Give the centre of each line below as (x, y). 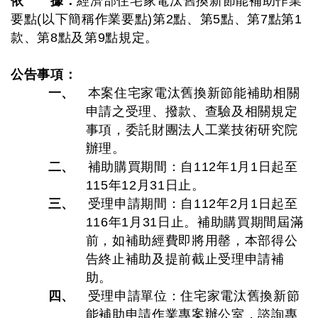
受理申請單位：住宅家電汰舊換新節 (194, 296)
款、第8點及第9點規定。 (84, 38)
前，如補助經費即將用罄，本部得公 (192, 241)
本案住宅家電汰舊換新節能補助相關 (194, 93)
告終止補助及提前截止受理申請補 (185, 259)
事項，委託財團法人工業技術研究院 (192, 130)
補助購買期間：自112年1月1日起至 (193, 167)
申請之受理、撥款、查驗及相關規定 (192, 111)
